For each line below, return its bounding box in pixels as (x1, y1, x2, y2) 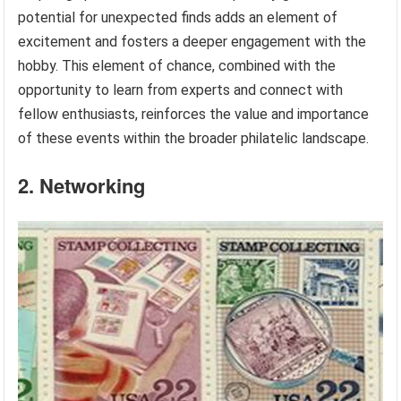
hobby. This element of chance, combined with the (18, 56, 337, 74)
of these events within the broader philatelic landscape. (18, 129, 370, 147)
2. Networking (18, 170, 146, 200)
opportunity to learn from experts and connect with (18, 81, 344, 98)
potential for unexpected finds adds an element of (18, 8, 338, 26)
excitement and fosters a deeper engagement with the (18, 32, 367, 50)
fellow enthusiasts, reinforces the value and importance (18, 105, 370, 123)
